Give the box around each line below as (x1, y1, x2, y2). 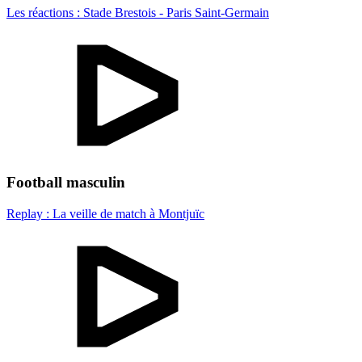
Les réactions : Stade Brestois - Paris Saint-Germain (6, 5, 269, 19)
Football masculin (6, 174, 125, 192)
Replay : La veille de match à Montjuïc (6, 206, 204, 221)
